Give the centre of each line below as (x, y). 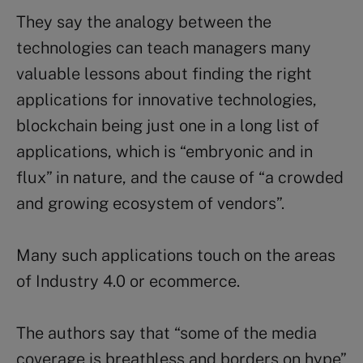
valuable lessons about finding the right (164, 73)
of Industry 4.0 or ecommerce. (128, 281)
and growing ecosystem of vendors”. (150, 203)
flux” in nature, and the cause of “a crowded (180, 177)
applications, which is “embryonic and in (164, 151)
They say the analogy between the (144, 21)
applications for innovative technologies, (167, 99)
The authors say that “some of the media (167, 333)
